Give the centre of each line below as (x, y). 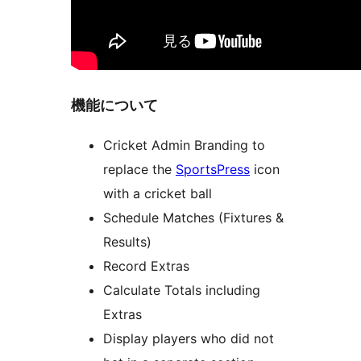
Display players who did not (189, 339)
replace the (139, 170)
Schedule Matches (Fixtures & (193, 218)
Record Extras (146, 266)
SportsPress (213, 170)
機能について (114, 106)
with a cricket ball (158, 194)
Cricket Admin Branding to (184, 145)
